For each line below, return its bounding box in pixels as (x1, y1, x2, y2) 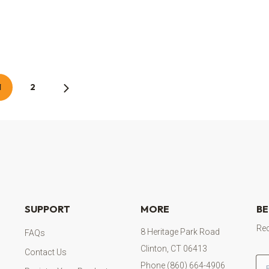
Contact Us (24, 247, 67, 257)
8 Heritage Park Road (140, 227, 220, 237)
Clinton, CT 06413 (140, 244, 207, 253)
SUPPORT (24, 203, 70, 215)
